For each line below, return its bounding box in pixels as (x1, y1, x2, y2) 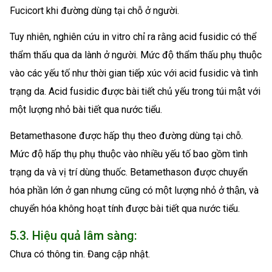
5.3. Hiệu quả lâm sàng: (10, 228, 137, 243)
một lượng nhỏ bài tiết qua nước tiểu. (10, 104, 162, 116)
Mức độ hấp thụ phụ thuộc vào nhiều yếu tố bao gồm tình (10, 148, 248, 160)
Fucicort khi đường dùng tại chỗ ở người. (10, 5, 179, 17)
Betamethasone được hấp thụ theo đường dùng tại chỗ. (10, 129, 243, 141)
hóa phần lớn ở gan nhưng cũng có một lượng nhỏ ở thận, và (10, 184, 259, 196)
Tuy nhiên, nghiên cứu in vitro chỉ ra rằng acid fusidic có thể (10, 31, 256, 43)
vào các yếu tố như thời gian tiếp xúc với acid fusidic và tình (10, 67, 258, 80)
